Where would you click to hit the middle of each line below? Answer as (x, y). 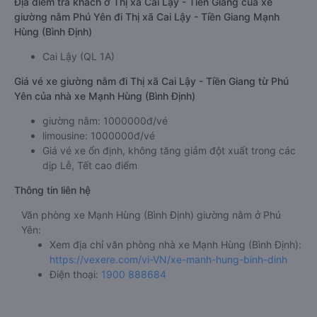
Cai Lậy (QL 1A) (79, 56)
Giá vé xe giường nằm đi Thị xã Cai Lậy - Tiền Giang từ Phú (151, 81)
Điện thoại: (75, 274)
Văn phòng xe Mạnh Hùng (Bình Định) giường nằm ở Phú (151, 215)
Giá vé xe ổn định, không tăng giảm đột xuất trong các (169, 150)
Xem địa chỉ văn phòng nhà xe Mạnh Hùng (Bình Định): (175, 244)
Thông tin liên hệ (52, 190)
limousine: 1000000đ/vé (99, 136)
